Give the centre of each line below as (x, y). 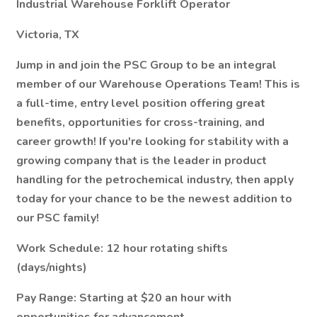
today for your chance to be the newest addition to (154, 199)
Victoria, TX (48, 35)
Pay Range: (48, 298)
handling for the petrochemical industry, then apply (155, 180)
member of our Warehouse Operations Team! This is (158, 84)
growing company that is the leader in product (142, 161)
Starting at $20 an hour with (155, 298)
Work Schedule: (61, 248)
